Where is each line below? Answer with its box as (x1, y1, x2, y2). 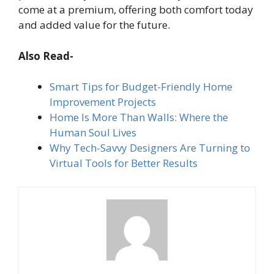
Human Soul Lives (50, 125, 136, 140)
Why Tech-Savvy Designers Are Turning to (50, 141, 250, 155)
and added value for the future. (18, 18, 170, 32)
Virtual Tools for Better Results (50, 156, 198, 171)
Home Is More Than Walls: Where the (50, 110, 228, 125)
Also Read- (18, 48, 73, 63)
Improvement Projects (50, 95, 156, 109)
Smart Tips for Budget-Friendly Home (50, 80, 232, 94)
